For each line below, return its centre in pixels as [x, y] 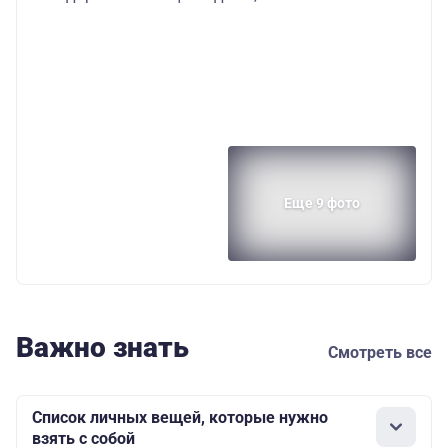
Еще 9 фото [322, 203]
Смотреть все [380, 352]
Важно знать [102, 347]
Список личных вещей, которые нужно [180, 417]
